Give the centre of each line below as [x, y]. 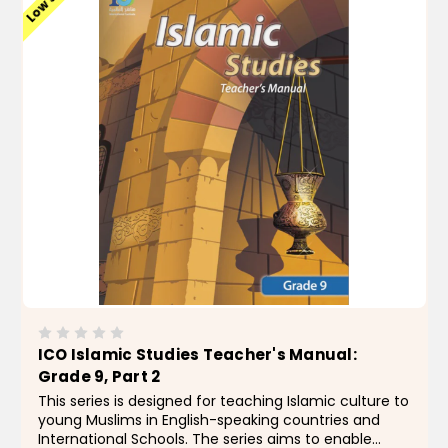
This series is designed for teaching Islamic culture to [223, 401]
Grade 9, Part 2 [99, 377]
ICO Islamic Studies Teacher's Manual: [197, 355]
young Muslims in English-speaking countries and [208, 420]
